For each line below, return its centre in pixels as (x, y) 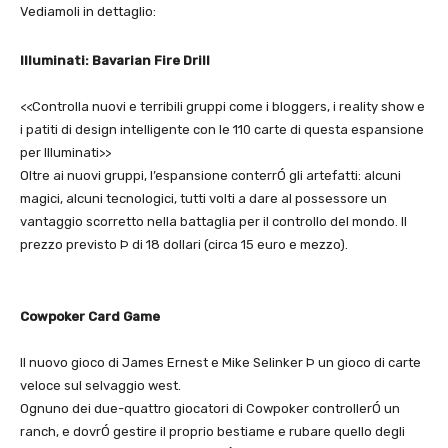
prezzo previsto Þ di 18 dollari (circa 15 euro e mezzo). (184, 245)
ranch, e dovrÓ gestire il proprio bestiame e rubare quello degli (212, 432)
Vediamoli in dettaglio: (88, 12)
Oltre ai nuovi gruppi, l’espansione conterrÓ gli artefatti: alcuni (210, 176)
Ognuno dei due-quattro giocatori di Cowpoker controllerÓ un (210, 409)
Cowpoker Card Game (90, 317)
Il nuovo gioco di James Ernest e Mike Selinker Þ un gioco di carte (220, 363)
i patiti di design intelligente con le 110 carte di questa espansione (222, 130)
